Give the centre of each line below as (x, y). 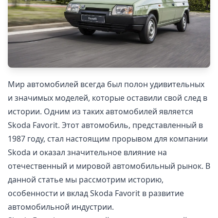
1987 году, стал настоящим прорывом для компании (108, 138)
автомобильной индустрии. (61, 207)
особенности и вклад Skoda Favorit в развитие (96, 193)
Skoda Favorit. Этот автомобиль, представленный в (105, 125)
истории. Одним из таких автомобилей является (100, 111)
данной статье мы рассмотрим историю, (86, 179)
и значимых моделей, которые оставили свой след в (108, 98)
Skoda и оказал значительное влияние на (87, 152)
